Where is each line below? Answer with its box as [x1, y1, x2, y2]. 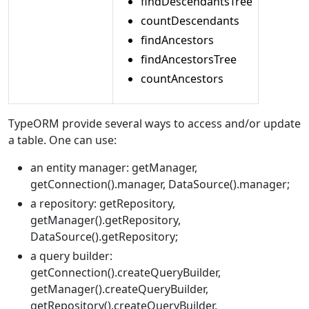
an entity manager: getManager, [30, 160, 197, 175]
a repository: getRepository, [30, 196, 175, 211]
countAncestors [141, 71, 223, 86]
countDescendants [141, 13, 239, 28]
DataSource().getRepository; [30, 229, 178, 244]
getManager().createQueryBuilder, [30, 281, 208, 297]
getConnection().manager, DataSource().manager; [30, 177, 290, 192]
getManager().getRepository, [30, 212, 181, 228]
